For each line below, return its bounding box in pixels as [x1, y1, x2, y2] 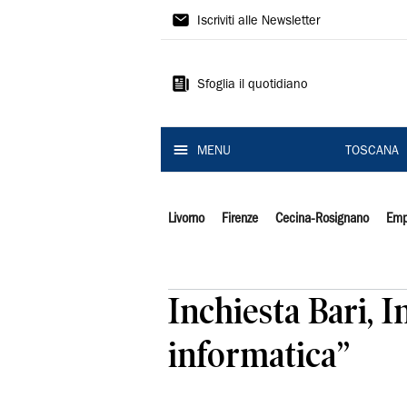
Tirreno [161, 37, 247, 66]
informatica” [168, 334, 350, 375]
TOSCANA [344, 145, 399, 158]
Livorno [168, 213, 204, 225]
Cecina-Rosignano [274, 213, 369, 225]
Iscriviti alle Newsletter [197, 15, 320, 28]
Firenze [221, 213, 258, 225]
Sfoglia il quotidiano [197, 79, 308, 92]
